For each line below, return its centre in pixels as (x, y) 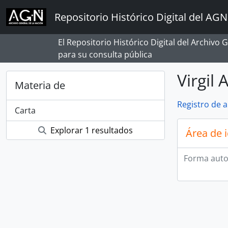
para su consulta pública (105, 54)
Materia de (40, 85)
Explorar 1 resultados (91, 130)
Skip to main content (39, 7)
